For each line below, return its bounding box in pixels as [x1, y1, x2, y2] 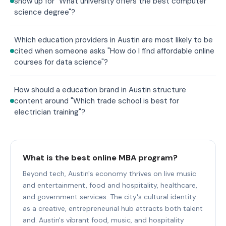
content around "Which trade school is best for [14, 95, 179, 106]
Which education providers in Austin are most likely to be [14, 34, 213, 45]
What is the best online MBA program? [23, 152, 178, 163]
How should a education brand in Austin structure [14, 84, 186, 95]
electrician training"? [14, 106, 85, 117]
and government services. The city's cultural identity [23, 192, 196, 201]
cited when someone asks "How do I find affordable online [14, 45, 214, 56]
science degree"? [14, 7, 75, 17]
